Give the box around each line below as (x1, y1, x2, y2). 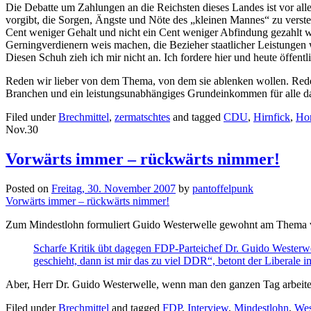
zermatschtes (115, 111, 170, 124)
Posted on (6, 183, 51, 195)
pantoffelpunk (192, 183, 253, 195)
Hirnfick (253, 111, 290, 124)
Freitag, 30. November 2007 (51, 183, 176, 195)
